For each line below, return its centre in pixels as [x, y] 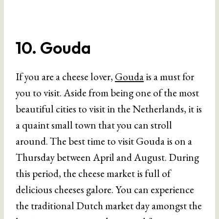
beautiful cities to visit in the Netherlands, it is [109, 109]
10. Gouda [53, 47]
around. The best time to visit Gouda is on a [104, 141]
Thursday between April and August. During [107, 157]
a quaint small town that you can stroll [94, 125]
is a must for [169, 76]
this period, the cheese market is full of [93, 173]
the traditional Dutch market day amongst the [109, 205]
